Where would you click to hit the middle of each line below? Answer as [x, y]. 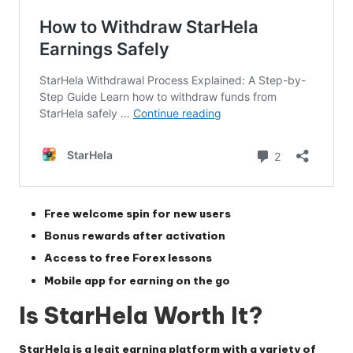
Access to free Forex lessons [128, 258]
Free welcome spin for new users [137, 214]
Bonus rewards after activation [135, 236]
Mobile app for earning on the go [137, 280]
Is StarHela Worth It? [141, 315]
